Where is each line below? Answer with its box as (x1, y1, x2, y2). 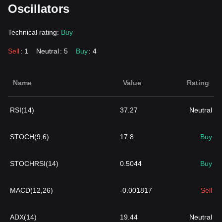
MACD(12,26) (10, 186, 53, 194)
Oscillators (8, 2, 69, 15)
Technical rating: (8, 28, 61, 36)
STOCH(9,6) (10, 133, 49, 141)
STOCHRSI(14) (10, 160, 58, 167)
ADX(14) (10, 213, 37, 221)
